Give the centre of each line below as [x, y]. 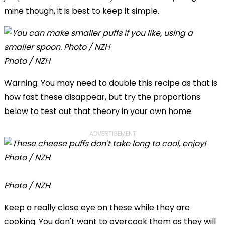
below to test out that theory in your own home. [98, 111]
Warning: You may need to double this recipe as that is [111, 83]
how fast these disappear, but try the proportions [102, 97]
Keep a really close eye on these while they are [97, 207]
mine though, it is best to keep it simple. [82, 11]
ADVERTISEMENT [113, 133]
